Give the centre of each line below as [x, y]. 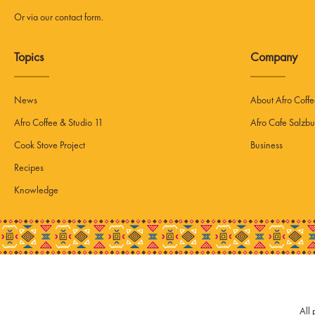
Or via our [34, 17]
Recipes [29, 167]
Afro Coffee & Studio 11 [59, 122]
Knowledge [36, 189]
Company [274, 56]
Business [266, 144]
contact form [78, 17]
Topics [29, 56]
